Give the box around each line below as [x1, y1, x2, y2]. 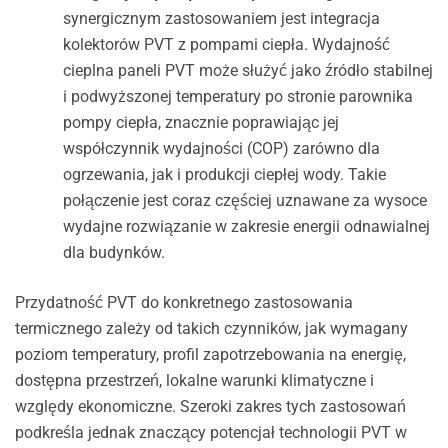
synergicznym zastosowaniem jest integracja [62, 9, 380, 29]
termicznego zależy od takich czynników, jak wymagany [14, 319, 408, 339]
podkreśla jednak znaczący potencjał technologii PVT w [14, 423, 407, 443]
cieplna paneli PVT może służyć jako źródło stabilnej [62, 61, 433, 81]
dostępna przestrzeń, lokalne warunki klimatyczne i [14, 371, 374, 391]
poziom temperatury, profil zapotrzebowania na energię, [14, 345, 406, 365]
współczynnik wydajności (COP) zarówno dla [62, 139, 380, 159]
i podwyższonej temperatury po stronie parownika [62, 87, 413, 107]
